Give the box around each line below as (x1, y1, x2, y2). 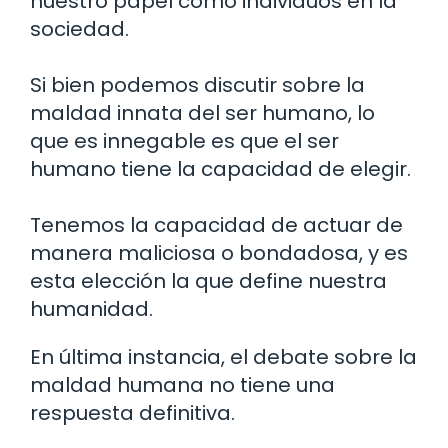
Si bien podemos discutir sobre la (30, 71, 365, 100)
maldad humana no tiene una (30, 371, 335, 400)
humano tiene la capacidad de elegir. (30, 155, 411, 184)
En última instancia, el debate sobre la (30, 343, 417, 372)
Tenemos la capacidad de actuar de (30, 211, 403, 240)
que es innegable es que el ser (30, 127, 339, 156)
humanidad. (30, 295, 153, 324)
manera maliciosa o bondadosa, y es (30, 239, 408, 268)
